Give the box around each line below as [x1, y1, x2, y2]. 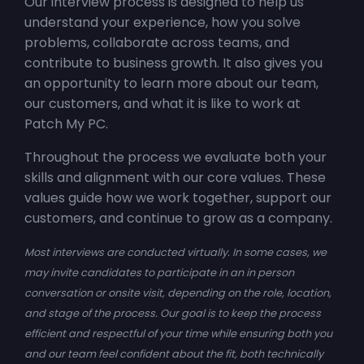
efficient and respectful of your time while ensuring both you [24, 326, 332, 340]
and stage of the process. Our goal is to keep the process [24, 305, 321, 320]
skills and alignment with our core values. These [24, 167, 326, 187]
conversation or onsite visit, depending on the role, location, [24, 285, 331, 300]
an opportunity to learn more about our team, [24, 73, 318, 93]
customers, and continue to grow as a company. [24, 208, 332, 227]
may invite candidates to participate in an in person [24, 265, 294, 279]
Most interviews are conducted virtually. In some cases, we [24, 245, 327, 259]
